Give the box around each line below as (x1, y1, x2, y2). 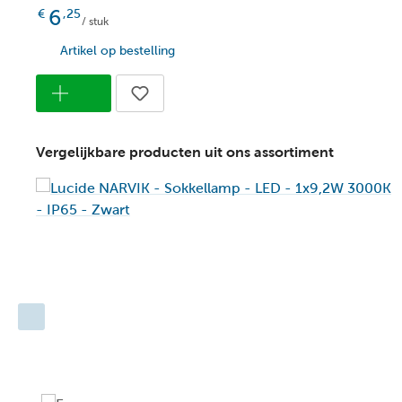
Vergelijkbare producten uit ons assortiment (36, 144, 334, 161)
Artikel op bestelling (60, 44, 175, 58)
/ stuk (79, 15, 109, 29)
